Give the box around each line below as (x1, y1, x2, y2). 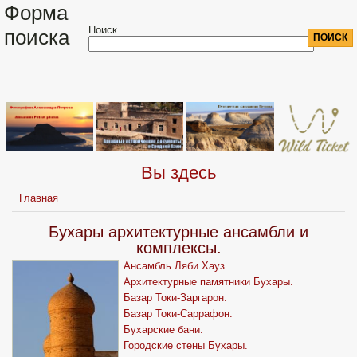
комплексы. (135, 239, 222, 257)
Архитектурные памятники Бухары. (124, 276, 293, 288)
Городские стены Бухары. (124, 339, 248, 352)
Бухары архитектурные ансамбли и (49, 223, 308, 241)
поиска (4, 25, 69, 49)
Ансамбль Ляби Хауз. (124, 260, 228, 273)
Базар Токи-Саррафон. (124, 308, 233, 320)
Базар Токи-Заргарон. (124, 292, 227, 304)
